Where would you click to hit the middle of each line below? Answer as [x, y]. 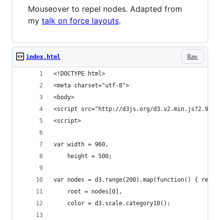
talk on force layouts [80, 21]
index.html [43, 57]
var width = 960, [81, 144]
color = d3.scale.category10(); [112, 203]
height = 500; [83, 156]
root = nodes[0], [88, 192]
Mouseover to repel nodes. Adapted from [105, 9]
